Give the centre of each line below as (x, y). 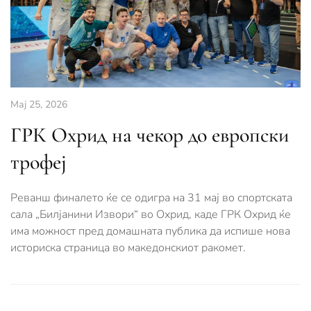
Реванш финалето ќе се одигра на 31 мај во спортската (151, 197)
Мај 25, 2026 (39, 104)
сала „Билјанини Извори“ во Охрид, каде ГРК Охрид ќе (151, 214)
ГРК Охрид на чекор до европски (150, 135)
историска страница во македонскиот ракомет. (128, 247)
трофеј (39, 162)
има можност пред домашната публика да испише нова (150, 231)
